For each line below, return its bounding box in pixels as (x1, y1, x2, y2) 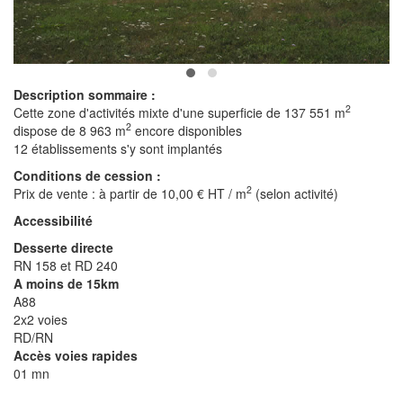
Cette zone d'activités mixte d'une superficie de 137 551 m (13, 103, 345, 121)
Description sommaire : (13, 85, 156, 103)
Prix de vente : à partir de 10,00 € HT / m (13, 184, 246, 202)
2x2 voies (13, 309, 67, 328)
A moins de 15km (13, 273, 119, 292)
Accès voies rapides (13, 345, 138, 364)
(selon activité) (252, 184, 338, 202)
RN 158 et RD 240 (13, 255, 118, 274)
